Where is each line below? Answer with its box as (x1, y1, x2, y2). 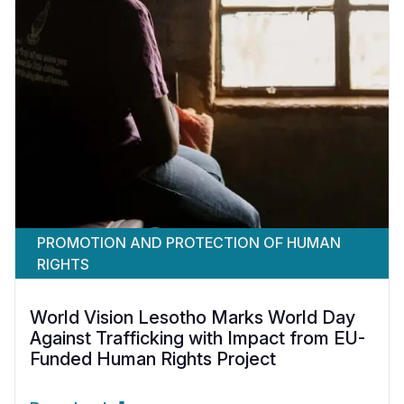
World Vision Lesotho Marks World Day (30, 307, 355, 328)
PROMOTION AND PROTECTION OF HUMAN (37, 234, 341, 252)
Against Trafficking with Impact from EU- (30, 327, 365, 349)
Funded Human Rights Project (30, 348, 276, 370)
